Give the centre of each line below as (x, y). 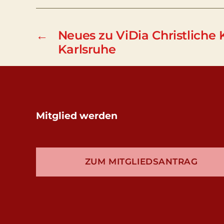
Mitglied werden (77, 115)
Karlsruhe (87, 49)
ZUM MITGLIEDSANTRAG (141, 162)
